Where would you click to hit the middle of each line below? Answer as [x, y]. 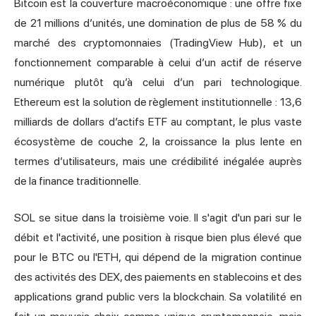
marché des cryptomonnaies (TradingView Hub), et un [158, 43]
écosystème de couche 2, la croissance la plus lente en [158, 142]
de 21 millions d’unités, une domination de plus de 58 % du [158, 23]
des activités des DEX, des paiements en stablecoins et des [158, 277]
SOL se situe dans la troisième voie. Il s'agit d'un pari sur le [158, 218]
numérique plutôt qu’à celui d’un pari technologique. [158, 83]
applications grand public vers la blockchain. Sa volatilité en [158, 297]
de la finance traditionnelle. [78, 181]
